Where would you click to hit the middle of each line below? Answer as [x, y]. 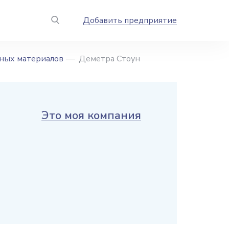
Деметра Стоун [109, 59]
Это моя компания [91, 116]
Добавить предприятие [130, 20]
